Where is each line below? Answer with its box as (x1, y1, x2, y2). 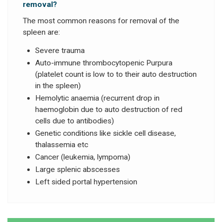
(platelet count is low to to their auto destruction (35, 70, 197, 79)
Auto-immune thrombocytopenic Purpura (35, 58, 172, 68)
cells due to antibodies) (35, 116, 114, 126)
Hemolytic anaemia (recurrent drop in (35, 94, 160, 103)
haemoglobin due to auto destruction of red (35, 105, 182, 114)
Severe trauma (35, 46, 85, 55)
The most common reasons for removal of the (23, 16, 179, 26)
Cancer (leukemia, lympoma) (35, 153, 130, 162)
